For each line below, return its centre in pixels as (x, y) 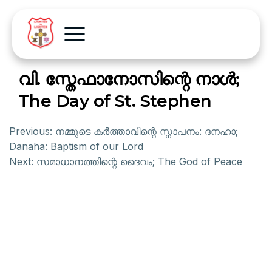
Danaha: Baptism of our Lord (76, 146)
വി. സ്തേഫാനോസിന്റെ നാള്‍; (129, 79)
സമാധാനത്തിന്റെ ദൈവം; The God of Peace (139, 161)
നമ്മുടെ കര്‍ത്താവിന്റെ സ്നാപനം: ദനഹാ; (147, 131)
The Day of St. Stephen (115, 101)
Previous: (31, 131)
